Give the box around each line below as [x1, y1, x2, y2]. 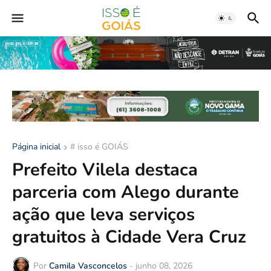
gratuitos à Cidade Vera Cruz [12, 224, 246, 249]
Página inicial [12, 140, 60, 152]
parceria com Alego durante [12, 180, 239, 204]
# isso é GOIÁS [70, 140, 128, 152]
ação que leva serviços [12, 202, 195, 226]
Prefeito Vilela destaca [12, 157, 198, 181]
